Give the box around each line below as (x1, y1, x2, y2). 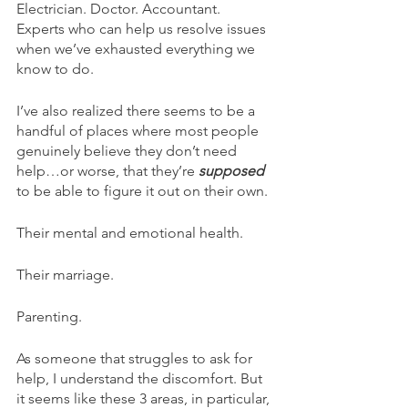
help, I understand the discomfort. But (16, 369, 266, 387)
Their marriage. (16, 265, 114, 283)
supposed (199, 161, 268, 179)
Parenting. (16, 307, 82, 325)
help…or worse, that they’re (16, 161, 199, 179)
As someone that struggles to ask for (16, 349, 256, 367)
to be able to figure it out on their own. (16, 181, 268, 199)
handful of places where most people (16, 121, 262, 139)
